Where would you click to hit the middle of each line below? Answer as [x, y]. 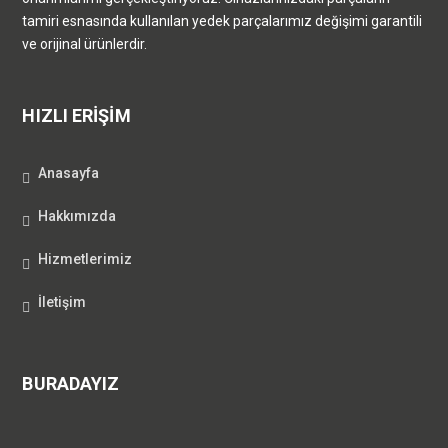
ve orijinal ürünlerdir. [85, 43]
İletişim [62, 301]
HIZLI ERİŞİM [76, 115]
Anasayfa [69, 172]
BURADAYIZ [71, 383]
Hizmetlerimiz [85, 258]
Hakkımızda [77, 215]
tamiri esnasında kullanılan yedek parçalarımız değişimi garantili [222, 20]
